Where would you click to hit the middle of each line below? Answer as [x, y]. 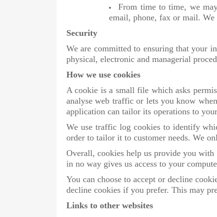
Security [82, 33]
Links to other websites [110, 206]
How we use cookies [103, 75]
